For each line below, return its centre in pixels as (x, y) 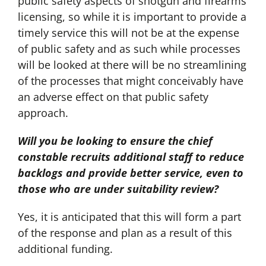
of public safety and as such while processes (129, 49)
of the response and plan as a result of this (125, 233)
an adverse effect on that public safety (113, 97)
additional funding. (65, 249)
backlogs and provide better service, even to (130, 173)
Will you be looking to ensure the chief (115, 141)
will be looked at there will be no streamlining (132, 65)
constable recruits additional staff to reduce (131, 157)
